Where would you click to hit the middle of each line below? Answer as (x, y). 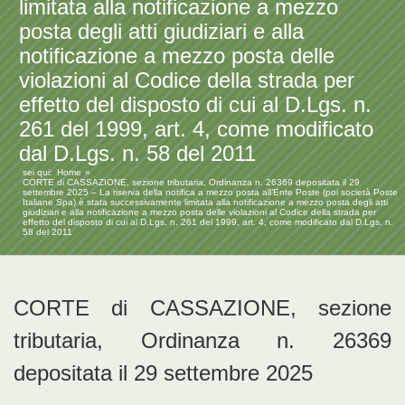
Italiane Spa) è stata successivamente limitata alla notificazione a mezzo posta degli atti (205, 202)
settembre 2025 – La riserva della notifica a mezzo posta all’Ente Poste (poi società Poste (210, 193)
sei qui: (38, 173)
